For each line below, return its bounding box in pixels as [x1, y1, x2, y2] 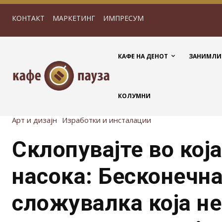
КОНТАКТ [12, 13, 45, 23]
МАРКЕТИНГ [53, 13, 95, 23]
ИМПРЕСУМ [103, 13, 144, 23]
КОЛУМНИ [118, 92, 151, 100]
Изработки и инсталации [62, 114, 151, 125]
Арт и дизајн [12, 114, 57, 125]
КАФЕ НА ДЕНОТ [118, 52, 168, 60]
